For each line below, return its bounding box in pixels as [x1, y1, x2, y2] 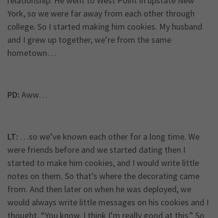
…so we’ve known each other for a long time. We [18, 131, 200, 143]
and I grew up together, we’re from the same [7, 34, 171, 46]
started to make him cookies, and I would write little [7, 157, 199, 169]
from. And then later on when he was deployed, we [7, 183, 191, 195]
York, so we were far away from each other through [7, 8, 195, 19]
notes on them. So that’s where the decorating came [7, 170, 200, 182]
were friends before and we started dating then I [7, 144, 185, 156]
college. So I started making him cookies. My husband [7, 21, 202, 33]
